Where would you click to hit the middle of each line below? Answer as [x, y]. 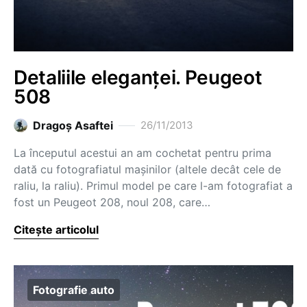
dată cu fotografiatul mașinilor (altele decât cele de [147, 169]
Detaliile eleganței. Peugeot [138, 77]
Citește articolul [56, 230]
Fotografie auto [74, 290]
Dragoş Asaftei [73, 125]
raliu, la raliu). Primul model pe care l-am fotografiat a [153, 186]
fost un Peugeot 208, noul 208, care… [112, 202]
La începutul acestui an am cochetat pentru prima [143, 153]
